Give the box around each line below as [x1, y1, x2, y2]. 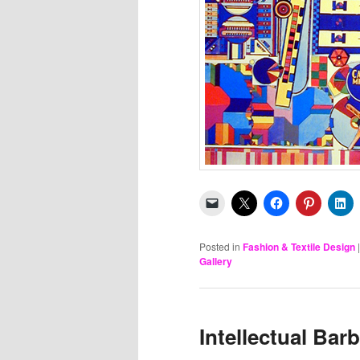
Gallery [199, 253, 232, 268]
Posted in [199, 239, 240, 253]
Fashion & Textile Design [243, 239, 355, 254]
